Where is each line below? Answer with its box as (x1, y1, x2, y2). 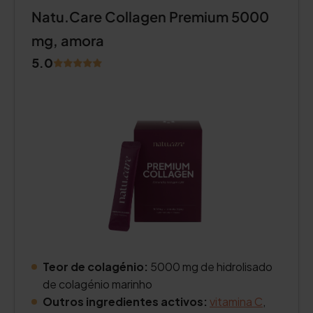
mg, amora (31, 31, 104, 49)
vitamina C (210, 294, 263, 309)
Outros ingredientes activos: (43, 294, 208, 309)
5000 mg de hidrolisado (148, 259, 272, 274)
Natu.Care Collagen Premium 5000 (31, 8, 269, 25)
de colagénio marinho (43, 277, 152, 291)
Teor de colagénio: (43, 259, 148, 274)
